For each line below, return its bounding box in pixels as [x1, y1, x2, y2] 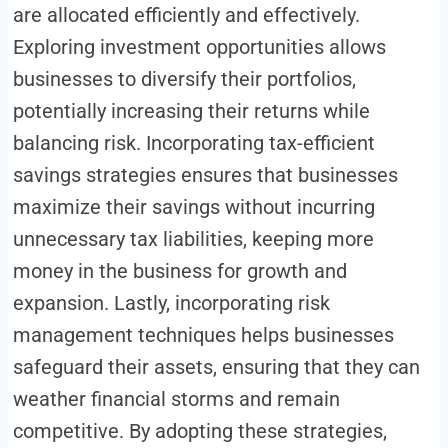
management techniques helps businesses [12, 323, 394, 348]
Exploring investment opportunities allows [12, 35, 386, 60]
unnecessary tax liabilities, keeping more [12, 227, 374, 252]
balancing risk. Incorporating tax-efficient [12, 131, 375, 156]
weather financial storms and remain [12, 387, 340, 412]
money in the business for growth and [12, 259, 347, 284]
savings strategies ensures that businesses [12, 163, 398, 188]
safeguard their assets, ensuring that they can [12, 355, 420, 380]
